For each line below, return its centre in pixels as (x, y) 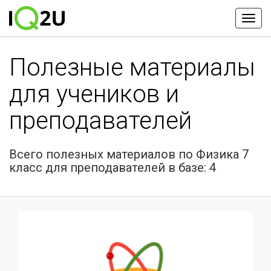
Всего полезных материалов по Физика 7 (129, 154)
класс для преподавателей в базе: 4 (113, 168)
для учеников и (94, 94)
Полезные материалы (132, 67)
